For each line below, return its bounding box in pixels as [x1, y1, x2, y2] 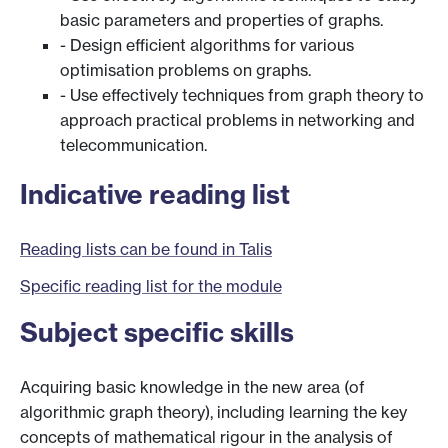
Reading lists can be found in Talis [20, 238, 272, 259]
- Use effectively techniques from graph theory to [60, 85, 424, 106]
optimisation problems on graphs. [60, 60, 311, 81]
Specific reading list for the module [20, 276, 282, 297]
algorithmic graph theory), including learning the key [20, 401, 407, 422]
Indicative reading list [20, 178, 290, 212]
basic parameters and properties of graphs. [60, 10, 383, 31]
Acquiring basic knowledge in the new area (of [20, 376, 365, 397]
